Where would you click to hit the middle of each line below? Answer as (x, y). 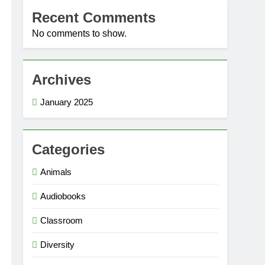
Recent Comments (94, 17)
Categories (69, 149)
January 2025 (67, 102)
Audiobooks (63, 196)
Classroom (62, 220)
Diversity (58, 244)
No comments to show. (80, 33)
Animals (56, 172)
